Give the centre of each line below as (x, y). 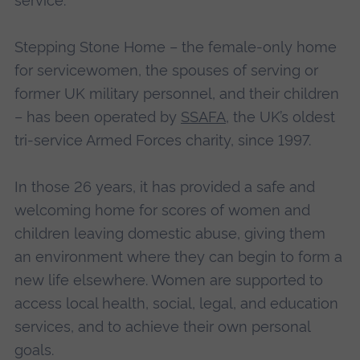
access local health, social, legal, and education (176, 304)
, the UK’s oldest (280, 117)
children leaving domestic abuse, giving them (170, 234)
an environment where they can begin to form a (178, 257)
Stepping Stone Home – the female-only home (175, 47)
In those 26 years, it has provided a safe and (164, 187)
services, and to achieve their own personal (162, 327)
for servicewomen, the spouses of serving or (166, 71)
